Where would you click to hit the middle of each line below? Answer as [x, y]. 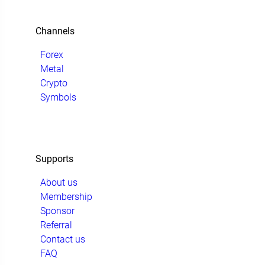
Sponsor [57, 211]
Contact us [63, 239]
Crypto [54, 83]
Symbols [58, 97]
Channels [55, 31]
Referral [56, 225]
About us [59, 182]
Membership [66, 197]
